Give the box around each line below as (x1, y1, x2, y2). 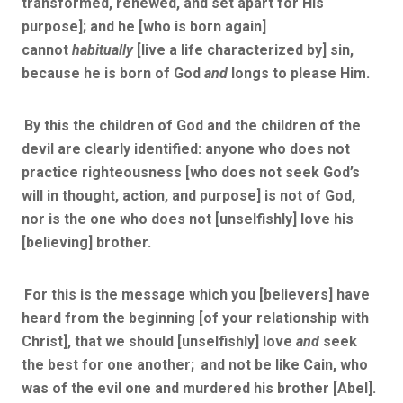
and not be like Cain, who (201, 355, 368, 373)
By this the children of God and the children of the (24, 116, 361, 134)
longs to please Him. (228, 64, 373, 82)
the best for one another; (22, 355, 198, 373)
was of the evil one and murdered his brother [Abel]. (22, 379, 376, 397)
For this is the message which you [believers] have (24, 285, 370, 303)
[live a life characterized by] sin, (133, 40, 354, 58)
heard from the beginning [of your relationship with (22, 309, 369, 327)
